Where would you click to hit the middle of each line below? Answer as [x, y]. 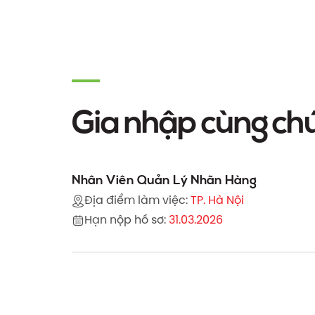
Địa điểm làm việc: [136, 201]
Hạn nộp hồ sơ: [125, 220]
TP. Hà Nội [217, 201]
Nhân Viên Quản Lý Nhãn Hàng [164, 179]
